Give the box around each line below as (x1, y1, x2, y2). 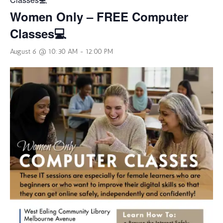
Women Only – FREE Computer (10, 7, 188, 25)
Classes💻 (10, 24, 67, 42)
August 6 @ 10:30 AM (10, 47, 78, 56)
